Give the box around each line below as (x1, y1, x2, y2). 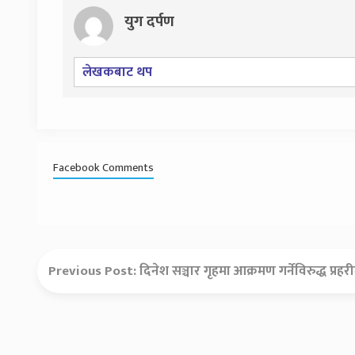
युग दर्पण (124, 9, 174, 34)
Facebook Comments (53, 158, 154, 177)
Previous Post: (48, 259, 139, 282)
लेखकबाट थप (82, 60, 152, 83)
